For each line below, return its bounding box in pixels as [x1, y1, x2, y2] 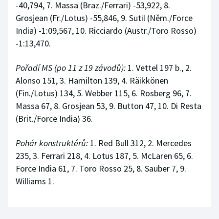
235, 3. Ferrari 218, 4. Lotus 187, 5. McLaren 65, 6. [16, 150, 193, 162]
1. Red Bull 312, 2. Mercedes [88, 137, 192, 149]
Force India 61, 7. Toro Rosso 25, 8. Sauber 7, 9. [16, 163, 186, 175]
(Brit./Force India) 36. [16, 113, 93, 125]
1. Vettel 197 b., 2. [126, 62, 192, 74]
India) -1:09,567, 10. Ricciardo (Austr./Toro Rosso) [16, 25, 197, 37]
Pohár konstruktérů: [16, 137, 88, 149]
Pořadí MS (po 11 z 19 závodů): [16, 62, 126, 74]
